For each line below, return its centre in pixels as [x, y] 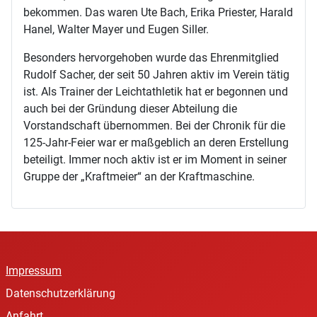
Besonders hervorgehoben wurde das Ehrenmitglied [151, 58]
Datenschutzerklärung [60, 294]
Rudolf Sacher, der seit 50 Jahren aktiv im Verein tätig [156, 75]
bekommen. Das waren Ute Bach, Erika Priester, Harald [158, 13]
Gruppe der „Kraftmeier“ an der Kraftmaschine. [139, 177]
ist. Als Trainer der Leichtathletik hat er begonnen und [156, 92]
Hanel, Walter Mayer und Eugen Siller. [116, 30]
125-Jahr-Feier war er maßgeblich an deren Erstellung [156, 143]
